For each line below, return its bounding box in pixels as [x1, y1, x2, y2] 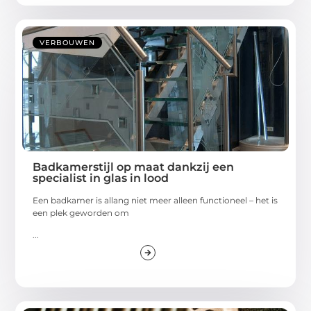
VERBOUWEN [40, 37, 96, 47]
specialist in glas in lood [33, 171, 169, 185]
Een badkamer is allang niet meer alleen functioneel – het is [33, 194, 278, 205]
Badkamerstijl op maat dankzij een [33, 160, 235, 174]
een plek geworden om [33, 207, 130, 218]
